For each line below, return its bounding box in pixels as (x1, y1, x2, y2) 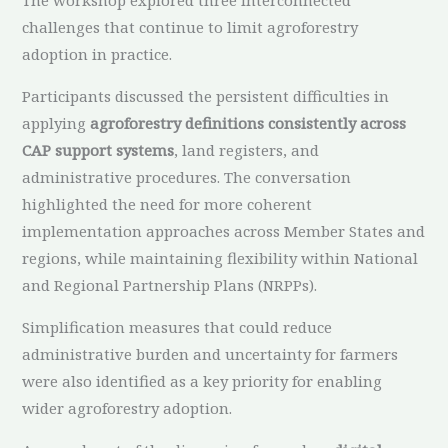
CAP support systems (22, 139, 175, 160)
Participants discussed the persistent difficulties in (22, 85, 390, 106)
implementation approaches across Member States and (22, 220, 426, 241)
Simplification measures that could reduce (22, 316, 333, 337)
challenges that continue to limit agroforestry (22, 16, 359, 37)
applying (22, 112, 91, 133)
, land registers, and (174, 139, 320, 160)
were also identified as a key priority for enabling (22, 370, 383, 391)
